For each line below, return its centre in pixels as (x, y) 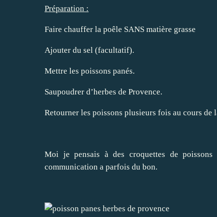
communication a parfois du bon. (101, 167)
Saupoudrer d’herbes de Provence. (103, 92)
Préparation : (67, 9)
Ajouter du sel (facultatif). (89, 50)
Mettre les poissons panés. (90, 71)
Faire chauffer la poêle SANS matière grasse (120, 30)
